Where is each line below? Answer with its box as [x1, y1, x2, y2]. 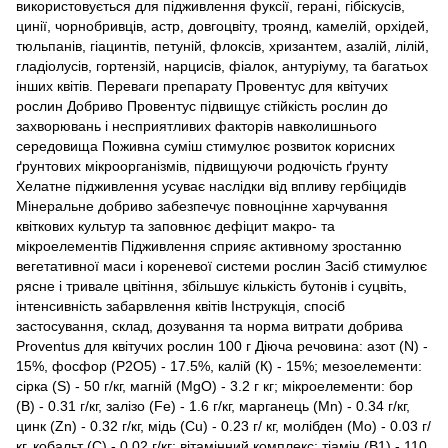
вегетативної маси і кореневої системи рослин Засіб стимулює [16, 257, 427, 274]
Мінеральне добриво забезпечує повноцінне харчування [16, 197, 388, 214]
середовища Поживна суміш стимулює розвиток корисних [16, 137, 395, 154]
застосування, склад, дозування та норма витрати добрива [16, 317, 403, 334]
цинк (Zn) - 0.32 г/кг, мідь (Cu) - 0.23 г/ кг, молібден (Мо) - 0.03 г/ [16, 417, 431, 434]
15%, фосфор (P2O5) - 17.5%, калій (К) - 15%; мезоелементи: [16, 357, 422, 374]
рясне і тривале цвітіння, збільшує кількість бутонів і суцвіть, [16, 277, 407, 294]
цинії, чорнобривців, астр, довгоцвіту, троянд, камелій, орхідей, [16, 17, 429, 34]
